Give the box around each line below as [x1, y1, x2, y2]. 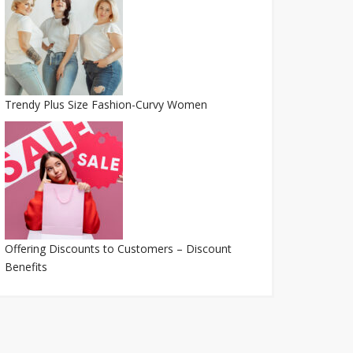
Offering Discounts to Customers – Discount [4, 241, 232, 256]
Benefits [4, 259, 47, 274]
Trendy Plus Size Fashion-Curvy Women [4, 97, 207, 112]
